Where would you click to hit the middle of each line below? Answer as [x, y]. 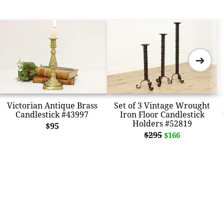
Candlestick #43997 [52, 114]
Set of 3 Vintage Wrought [162, 105]
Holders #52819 [162, 123]
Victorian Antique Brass [52, 105]
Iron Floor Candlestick [162, 114]
